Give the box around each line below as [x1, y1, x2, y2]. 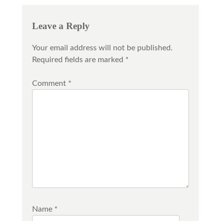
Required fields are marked [32, 56, 125, 64]
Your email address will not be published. [32, 44, 173, 52]
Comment [32, 79, 68, 88]
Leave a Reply [32, 20, 90, 31]
